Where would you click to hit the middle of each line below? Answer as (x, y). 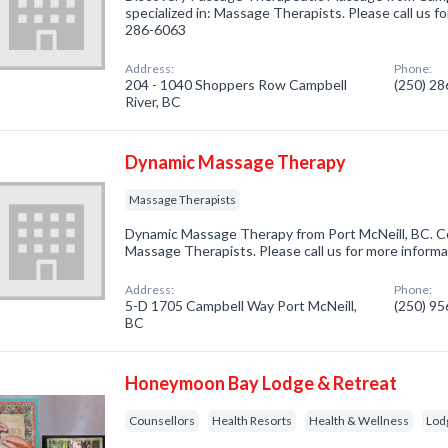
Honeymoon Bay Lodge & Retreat (261, 383)
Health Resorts (252, 420)
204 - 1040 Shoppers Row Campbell (236, 84)
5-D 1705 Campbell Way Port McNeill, (241, 305)
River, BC (153, 101)
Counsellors (162, 420)
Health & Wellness (359, 420)
